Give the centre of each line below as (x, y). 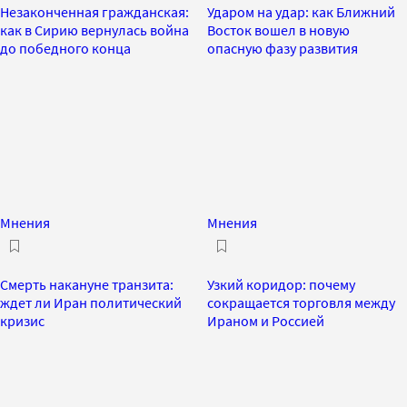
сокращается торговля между (301, 302)
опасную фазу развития (283, 48)
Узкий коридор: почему (281, 284)
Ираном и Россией (266, 320)
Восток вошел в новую (278, 30)
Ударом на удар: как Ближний (301, 11)
